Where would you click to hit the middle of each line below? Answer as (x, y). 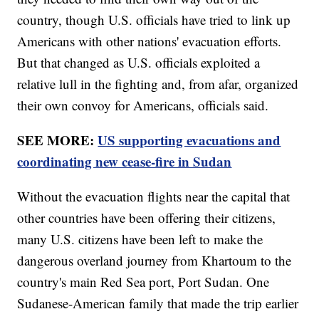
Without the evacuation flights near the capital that (154, 197)
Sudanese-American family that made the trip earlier (158, 303)
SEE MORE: (58, 140)
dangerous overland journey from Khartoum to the (155, 261)
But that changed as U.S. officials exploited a (139, 63)
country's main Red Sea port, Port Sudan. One (143, 282)
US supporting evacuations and (189, 140)
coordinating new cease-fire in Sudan (125, 162)
